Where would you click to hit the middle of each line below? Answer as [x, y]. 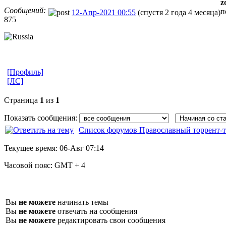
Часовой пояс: [29, 165]
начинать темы [82, 202]
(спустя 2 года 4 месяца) [179, 12]
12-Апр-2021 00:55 [104, 12]
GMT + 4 [70, 165]
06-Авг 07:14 [82, 148]
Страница [22, 100]
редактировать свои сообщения [110, 220]
